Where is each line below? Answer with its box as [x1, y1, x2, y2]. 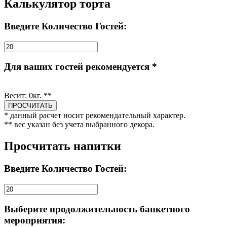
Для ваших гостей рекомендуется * [4, 61, 157, 72]
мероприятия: [4, 215, 65, 226]
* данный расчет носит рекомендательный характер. [4, 111, 185, 120]
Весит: [4, 91, 29, 100]
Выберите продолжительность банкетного [4, 204, 190, 215]
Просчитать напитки [4, 139, 121, 153]
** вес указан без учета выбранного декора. [4, 120, 155, 129]
